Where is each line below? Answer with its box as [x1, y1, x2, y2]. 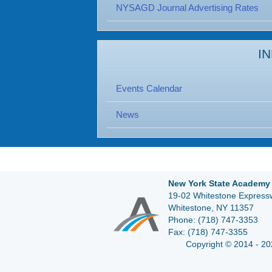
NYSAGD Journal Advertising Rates [116, 2, 259, 13]
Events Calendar [116, 83, 182, 93]
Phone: [168, 215, 195, 225]
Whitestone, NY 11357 [168, 203, 254, 212]
